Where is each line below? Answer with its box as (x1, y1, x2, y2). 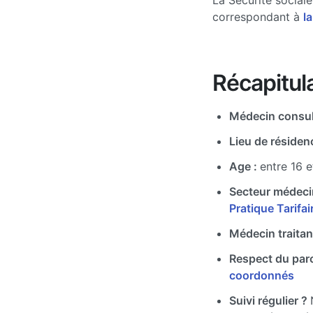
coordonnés (229, 268, 294, 282)
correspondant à (212, 10, 303, 24)
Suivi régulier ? (229, 293, 310, 307)
